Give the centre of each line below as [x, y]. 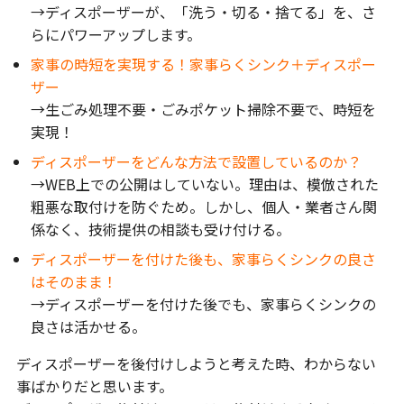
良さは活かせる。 [88, 326]
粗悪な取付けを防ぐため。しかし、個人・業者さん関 [203, 206]
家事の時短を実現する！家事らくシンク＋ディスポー [203, 64]
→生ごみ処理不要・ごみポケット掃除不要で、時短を [203, 109]
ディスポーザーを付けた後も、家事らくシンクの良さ [203, 258]
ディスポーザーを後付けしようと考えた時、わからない [196, 363]
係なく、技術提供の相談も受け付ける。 [160, 229]
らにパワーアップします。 [115, 34]
